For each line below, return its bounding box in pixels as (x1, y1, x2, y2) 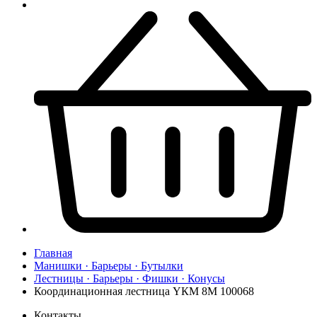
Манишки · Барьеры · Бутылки (34, 260, 183, 272)
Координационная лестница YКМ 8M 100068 (34, 285, 254, 298)
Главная (34, 247, 72, 260)
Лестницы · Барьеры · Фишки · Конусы (34, 272, 225, 285)
